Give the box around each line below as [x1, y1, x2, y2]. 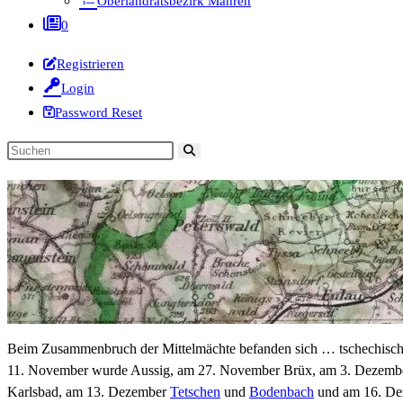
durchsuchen [6, 184, 78, 200]
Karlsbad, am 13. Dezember [7, 384, 170, 400]
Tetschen [170, 384, 220, 400]
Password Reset [55, 105, 142, 120]
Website [6, 163, 51, 178]
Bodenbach [249, 384, 314, 400]
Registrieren [57, 57, 124, 71]
